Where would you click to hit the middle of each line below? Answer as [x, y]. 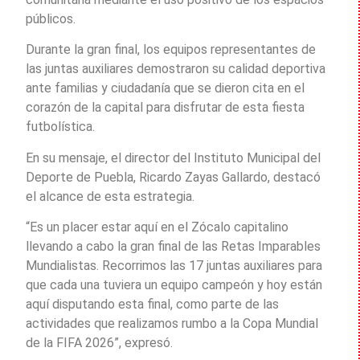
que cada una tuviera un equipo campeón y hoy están [174, 285]
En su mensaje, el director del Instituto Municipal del [173, 157]
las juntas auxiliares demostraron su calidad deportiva [176, 69]
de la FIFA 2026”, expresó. [99, 343]
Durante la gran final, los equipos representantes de [171, 50]
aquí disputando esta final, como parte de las [152, 305]
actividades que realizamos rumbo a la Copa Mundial [172, 324]
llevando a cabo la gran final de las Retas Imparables [173, 247]
